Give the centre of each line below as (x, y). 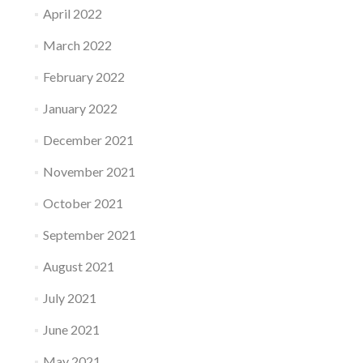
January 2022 (80, 108)
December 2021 (88, 140)
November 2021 (89, 171)
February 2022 (83, 77)
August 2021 (78, 266)
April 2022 (72, 13)
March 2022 (77, 45)
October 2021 (83, 203)
